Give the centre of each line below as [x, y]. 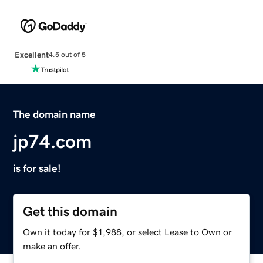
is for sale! [37, 168]
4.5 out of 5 [67, 55]
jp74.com [53, 141]
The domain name [55, 114]
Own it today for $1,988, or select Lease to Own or [128, 232]
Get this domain [70, 211]
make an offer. [52, 246]
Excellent [31, 54]
